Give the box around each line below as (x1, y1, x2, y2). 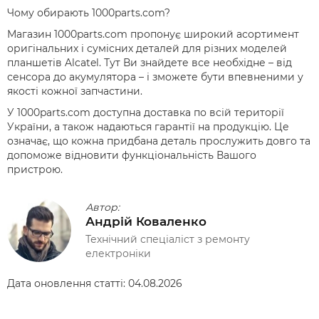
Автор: (85, 200, 120, 214)
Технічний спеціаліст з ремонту (85, 232, 250, 246)
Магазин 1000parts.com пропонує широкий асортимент (7, 28, 299, 41)
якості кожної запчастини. (7, 85, 142, 98)
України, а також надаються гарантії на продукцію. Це (7, 120, 289, 133)
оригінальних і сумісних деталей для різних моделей (7, 42, 287, 55)
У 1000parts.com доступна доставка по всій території (7, 106, 284, 119)
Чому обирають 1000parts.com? (7, 6, 170, 19)
